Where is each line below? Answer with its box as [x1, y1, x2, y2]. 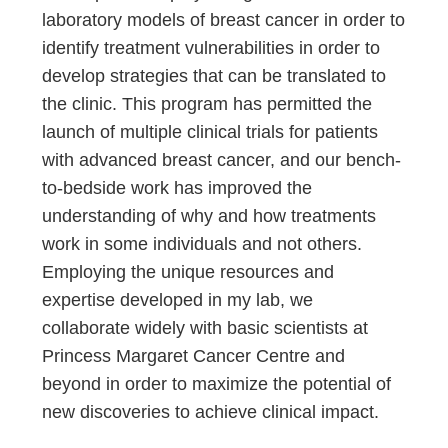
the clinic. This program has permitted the [42, 94, 373, 114]
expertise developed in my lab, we [42, 290, 314, 310]
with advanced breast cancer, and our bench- [42, 150, 402, 170]
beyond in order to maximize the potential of [42, 374, 392, 394]
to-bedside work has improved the [42, 178, 313, 198]
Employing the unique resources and [42, 262, 335, 282]
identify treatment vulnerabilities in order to [42, 38, 381, 58]
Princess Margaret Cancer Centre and [42, 346, 346, 366]
